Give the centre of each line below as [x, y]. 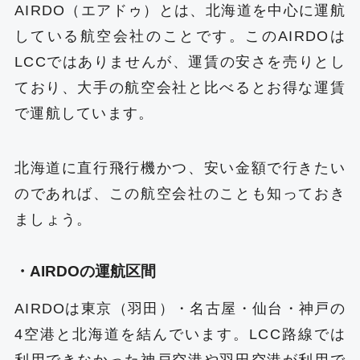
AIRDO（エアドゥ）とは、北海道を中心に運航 [180, 10]
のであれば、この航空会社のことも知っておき [180, 193]
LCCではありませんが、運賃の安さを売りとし [180, 61]
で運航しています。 [84, 113]
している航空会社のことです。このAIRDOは [180, 36]
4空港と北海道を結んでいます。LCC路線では [180, 335]
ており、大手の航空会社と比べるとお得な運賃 [180, 87]
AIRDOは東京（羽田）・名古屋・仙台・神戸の [180, 309]
